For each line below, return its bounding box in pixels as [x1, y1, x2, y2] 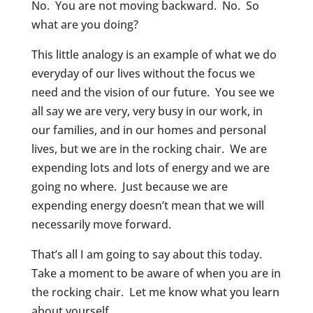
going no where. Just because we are [31, 179, 228, 194]
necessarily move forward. [31, 217, 174, 232]
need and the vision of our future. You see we [31, 85, 275, 100]
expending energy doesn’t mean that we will [31, 198, 264, 213]
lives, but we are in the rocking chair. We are [31, 141, 267, 156]
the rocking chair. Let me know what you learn [31, 284, 279, 300]
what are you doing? [31, 17, 141, 32]
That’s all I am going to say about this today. [31, 247, 265, 262]
